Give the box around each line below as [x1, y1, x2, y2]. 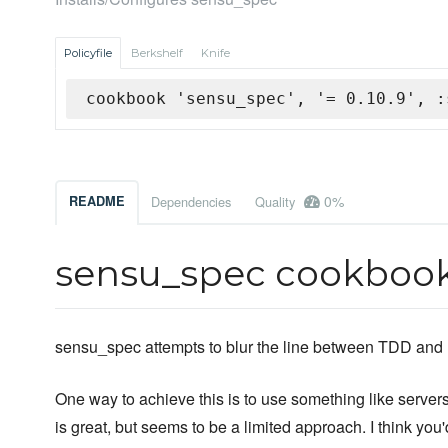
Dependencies [151, 192, 231, 212]
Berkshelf [131, 46, 183, 61]
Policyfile [64, 46, 112, 61]
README [69, 192, 125, 211]
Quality [255, 192, 299, 212]
